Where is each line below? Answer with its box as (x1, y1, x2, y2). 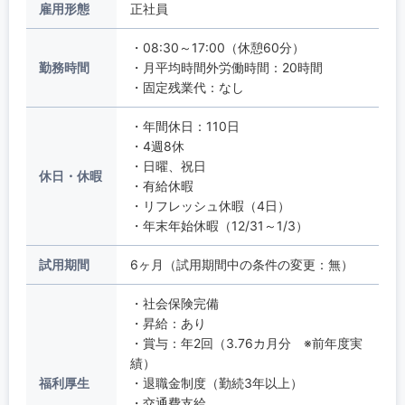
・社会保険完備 (129, 295, 219, 311)
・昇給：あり (129, 315, 206, 331)
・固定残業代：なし (129, 79, 244, 95)
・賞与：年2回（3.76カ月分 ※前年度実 (129, 334, 363, 351)
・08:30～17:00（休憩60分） (129, 39, 305, 55)
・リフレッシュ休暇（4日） (129, 197, 290, 213)
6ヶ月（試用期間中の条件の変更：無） (129, 256, 353, 272)
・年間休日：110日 (129, 118, 240, 134)
